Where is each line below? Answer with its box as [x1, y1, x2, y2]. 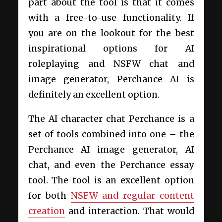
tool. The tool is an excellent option [28, 174, 194, 186]
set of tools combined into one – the [28, 128, 194, 140]
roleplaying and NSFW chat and [28, 58, 194, 70]
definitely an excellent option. [28, 89, 162, 101]
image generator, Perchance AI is [28, 74, 194, 85]
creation [28, 205, 65, 217]
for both [28, 190, 71, 201]
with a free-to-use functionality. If [28, 12, 194, 24]
